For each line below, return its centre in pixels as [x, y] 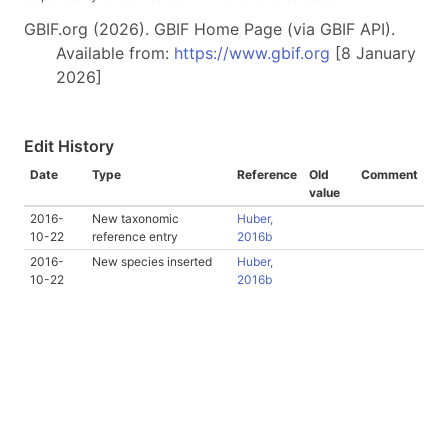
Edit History [69, 145]
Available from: [115, 52]
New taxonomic [135, 218]
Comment [389, 174]
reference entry [135, 236]
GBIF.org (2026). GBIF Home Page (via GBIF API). [209, 28]
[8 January [373, 52]
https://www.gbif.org [252, 52]
